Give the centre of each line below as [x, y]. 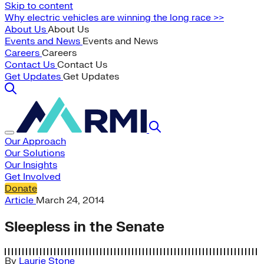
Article [20, 200]
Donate [21, 189]
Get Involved [33, 177]
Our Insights [31, 165]
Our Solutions [35, 153]
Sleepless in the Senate [85, 227]
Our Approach [35, 141]
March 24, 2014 [70, 200]
